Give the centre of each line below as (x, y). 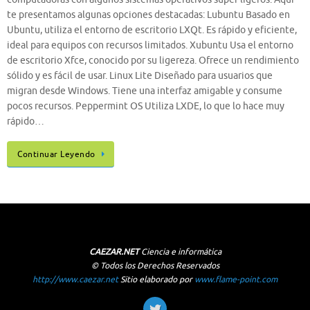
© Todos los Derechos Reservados (155, 265)
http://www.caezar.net (75, 279)
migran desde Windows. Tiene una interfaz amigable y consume (145, 91)
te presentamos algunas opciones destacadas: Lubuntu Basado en (148, 15)
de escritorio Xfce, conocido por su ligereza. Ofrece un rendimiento (153, 61)
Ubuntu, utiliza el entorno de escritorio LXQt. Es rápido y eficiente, (152, 30)
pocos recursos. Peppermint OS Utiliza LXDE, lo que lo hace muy (146, 107)
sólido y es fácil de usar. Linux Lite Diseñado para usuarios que (140, 76)
